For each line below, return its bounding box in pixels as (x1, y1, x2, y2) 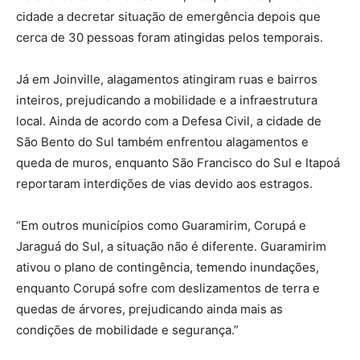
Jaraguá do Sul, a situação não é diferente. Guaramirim (16, 238, 326, 254)
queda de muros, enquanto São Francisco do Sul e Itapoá (16, 154, 340, 170)
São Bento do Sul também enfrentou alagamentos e (16, 133, 309, 149)
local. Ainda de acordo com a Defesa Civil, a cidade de (16, 112, 321, 129)
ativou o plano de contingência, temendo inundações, (16, 259, 319, 275)
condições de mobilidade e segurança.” (16, 321, 239, 337)
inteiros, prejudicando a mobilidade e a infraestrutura (16, 92, 317, 108)
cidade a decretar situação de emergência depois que (16, 8, 321, 24)
